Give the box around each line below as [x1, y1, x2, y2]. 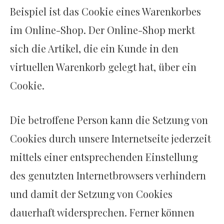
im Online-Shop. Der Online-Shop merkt [10, 23, 195, 37]
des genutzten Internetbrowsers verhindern [10, 168, 206, 182]
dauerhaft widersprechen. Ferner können [10, 205, 194, 219]
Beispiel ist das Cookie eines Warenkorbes [10, 4, 201, 18]
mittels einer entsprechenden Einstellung [10, 150, 198, 164]
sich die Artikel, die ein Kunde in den [10, 41, 178, 55]
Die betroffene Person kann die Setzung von [10, 113, 208, 127]
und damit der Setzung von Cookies [10, 187, 172, 201]
